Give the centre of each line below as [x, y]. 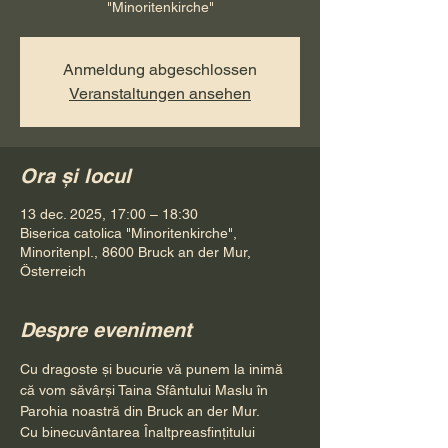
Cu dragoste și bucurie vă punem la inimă [153, 369]
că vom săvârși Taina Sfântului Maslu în [146, 390]
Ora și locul [75, 176]
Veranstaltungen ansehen [160, 93]
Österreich [53, 271]
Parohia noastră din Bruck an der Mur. [141, 411]
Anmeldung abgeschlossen [160, 69]
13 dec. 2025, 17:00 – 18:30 [109, 214]
